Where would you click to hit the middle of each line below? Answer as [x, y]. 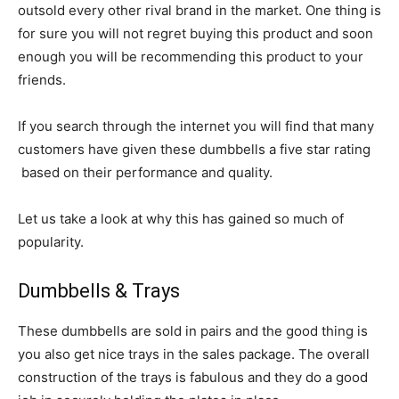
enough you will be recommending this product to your [191, 57]
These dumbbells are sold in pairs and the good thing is [193, 331]
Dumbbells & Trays [99, 291]
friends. [42, 80]
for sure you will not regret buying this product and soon [195, 33]
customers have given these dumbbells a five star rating [194, 149]
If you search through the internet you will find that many [196, 126]
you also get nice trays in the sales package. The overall [194, 354]
